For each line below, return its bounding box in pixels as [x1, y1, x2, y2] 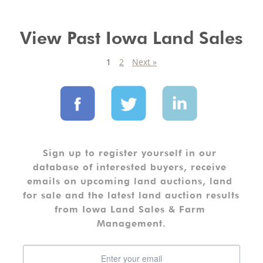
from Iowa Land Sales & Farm [54, 203, 205, 215]
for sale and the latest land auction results [23, 189, 240, 201]
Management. [97, 217, 166, 229]
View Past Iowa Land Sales [20, 26, 243, 48]
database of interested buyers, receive [33, 161, 227, 173]
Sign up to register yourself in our [43, 147, 217, 159]
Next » [132, 56, 157, 68]
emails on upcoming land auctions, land [27, 175, 232, 187]
